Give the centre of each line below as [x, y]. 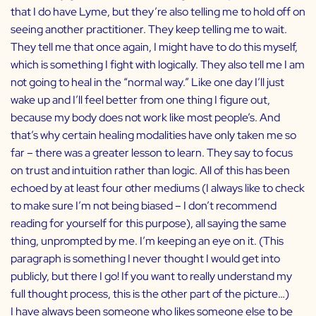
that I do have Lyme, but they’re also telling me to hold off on [158, 12]
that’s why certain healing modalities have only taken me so [153, 135]
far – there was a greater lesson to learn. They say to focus [152, 153]
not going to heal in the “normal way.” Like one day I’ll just [147, 83]
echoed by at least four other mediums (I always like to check [158, 188]
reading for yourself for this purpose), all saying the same [148, 224]
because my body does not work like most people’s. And [145, 118]
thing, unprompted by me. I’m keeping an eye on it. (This [147, 241]
